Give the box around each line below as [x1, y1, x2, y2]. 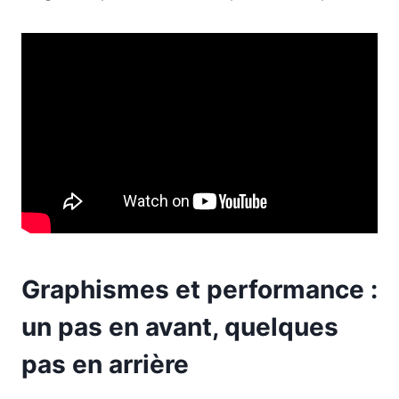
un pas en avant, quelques [21, 311, 338, 342]
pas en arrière [21, 348, 189, 379]
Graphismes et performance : [21, 273, 378, 305]
